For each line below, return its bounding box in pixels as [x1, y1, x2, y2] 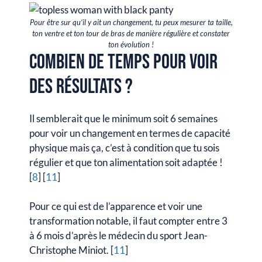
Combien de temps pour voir [29, 49, 218, 75]
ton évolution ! [108, 39, 154, 49]
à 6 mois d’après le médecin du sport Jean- [29, 229, 208, 242]
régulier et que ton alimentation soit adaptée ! [29, 156, 223, 168]
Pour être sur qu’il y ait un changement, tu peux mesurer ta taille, [29, 17, 233, 27]
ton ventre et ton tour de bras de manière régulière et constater [32, 28, 230, 38]
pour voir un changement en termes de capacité [29, 126, 230, 139]
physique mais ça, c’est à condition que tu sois [29, 141, 219, 154]
